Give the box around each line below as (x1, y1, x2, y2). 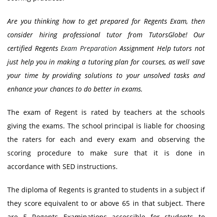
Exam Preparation (61, 44, 117, 53)
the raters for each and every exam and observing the (7, 135, 205, 144)
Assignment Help (117, 44, 174, 53)
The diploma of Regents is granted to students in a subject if (7, 185, 205, 194)
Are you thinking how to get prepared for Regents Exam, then (7, 16, 205, 26)
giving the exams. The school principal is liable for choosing (7, 121, 205, 130)
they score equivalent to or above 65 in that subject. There (7, 199, 205, 208)
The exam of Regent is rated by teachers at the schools (7, 108, 205, 117)
